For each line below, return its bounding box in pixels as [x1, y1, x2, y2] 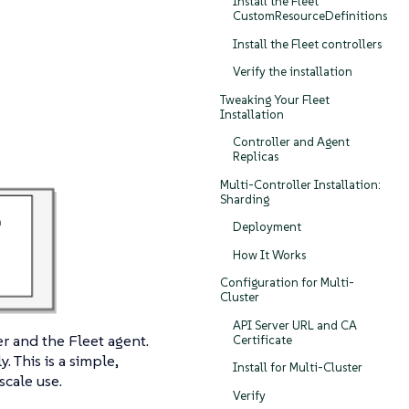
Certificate [232, 331, 292, 348]
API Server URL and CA [232, 317, 357, 333]
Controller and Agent [232, 134, 350, 151]
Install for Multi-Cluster [232, 360, 362, 376]
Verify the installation [232, 64, 352, 80]
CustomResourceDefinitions [232, 8, 387, 25]
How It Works [232, 246, 306, 263]
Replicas [232, 149, 278, 165]
